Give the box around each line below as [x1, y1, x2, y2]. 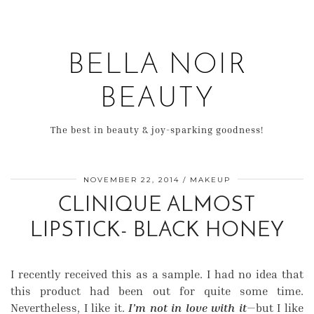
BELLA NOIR [67, 52, 247, 80]
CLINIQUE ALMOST [58, 195, 256, 217]
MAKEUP [190, 175, 231, 184]
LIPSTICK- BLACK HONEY [29, 220, 285, 242]
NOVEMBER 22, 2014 [83, 175, 179, 184]
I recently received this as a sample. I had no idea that [11, 267, 303, 281]
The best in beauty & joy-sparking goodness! [50, 124, 264, 135]
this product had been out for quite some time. [11, 284, 303, 298]
